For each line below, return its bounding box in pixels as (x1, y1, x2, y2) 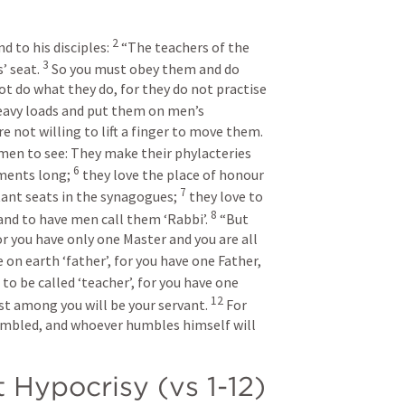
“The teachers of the (121, 37, 250, 56)
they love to (189, 187, 263, 206)
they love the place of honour (82, 165, 264, 184)
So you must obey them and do (52, 60, 240, 79)
